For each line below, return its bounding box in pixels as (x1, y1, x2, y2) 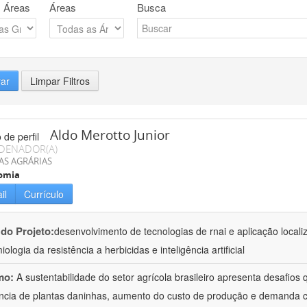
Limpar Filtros (30, 74, 90, 88)
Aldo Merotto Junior (50, 126, 170, 145)
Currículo (24, 187, 64, 201)
